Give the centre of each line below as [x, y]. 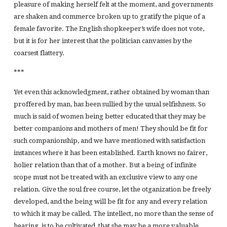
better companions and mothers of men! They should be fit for [110, 128]
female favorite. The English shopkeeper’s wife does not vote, [109, 29]
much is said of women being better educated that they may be [109, 116]
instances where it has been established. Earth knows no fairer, [110, 153]
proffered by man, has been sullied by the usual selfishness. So [109, 104]
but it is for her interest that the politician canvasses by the [103, 41]
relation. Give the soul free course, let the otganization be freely [112, 189]
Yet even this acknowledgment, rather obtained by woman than [111, 92]
